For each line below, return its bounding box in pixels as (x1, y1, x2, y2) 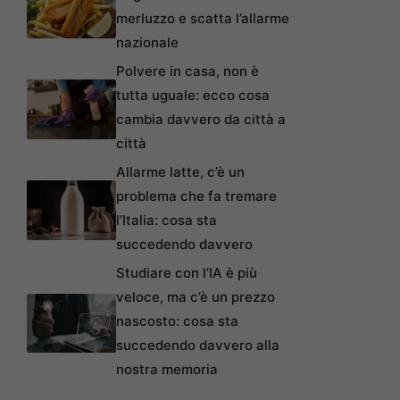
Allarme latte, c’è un (116, 163, 245, 181)
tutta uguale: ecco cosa (116, 87, 270, 104)
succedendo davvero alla (116, 337, 279, 354)
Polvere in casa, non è (116, 62, 259, 80)
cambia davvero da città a (116, 111, 286, 129)
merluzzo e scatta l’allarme (116, 10, 289, 28)
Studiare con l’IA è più (116, 264, 257, 282)
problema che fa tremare (116, 187, 277, 205)
